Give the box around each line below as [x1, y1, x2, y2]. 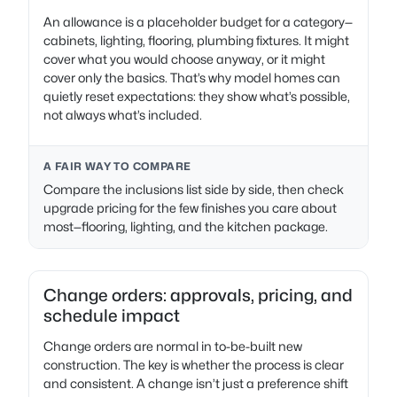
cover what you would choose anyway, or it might [43, 51, 325, 66]
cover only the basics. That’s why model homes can [43, 70, 340, 85]
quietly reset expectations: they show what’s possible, [43, 89, 350, 104]
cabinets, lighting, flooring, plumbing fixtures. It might [43, 33, 349, 48]
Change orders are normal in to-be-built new [43, 339, 302, 354]
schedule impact [43, 305, 180, 326]
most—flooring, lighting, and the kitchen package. [43, 219, 328, 234]
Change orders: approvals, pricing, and [43, 284, 353, 306]
